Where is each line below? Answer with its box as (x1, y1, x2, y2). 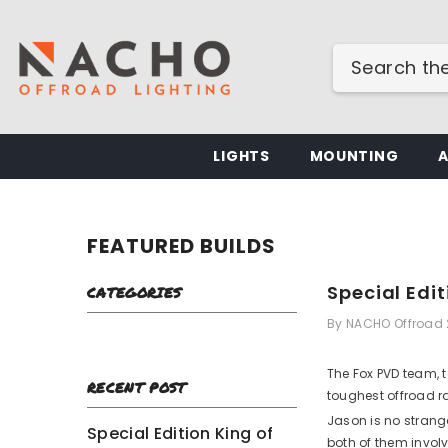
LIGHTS (213, 146, 270, 167)
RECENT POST (87, 377, 187, 398)
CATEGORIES (87, 282, 182, 303)
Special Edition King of (87, 422, 274, 446)
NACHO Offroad (345, 315, 444, 333)
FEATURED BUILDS (87, 232, 276, 261)
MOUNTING (309, 146, 399, 167)
